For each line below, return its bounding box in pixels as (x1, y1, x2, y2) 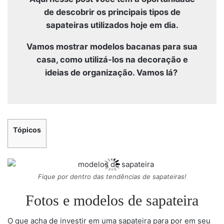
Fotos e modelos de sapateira (25, 192, 198, 209)
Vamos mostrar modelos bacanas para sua (26, 41, 197, 52)
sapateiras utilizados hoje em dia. (45, 20, 178, 30)
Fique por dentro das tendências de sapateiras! (37, 172, 186, 181)
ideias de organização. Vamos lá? (44, 67, 179, 78)
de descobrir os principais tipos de (43, 7, 180, 17)
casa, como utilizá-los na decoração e (36, 54, 188, 65)
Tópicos (13, 125, 41, 134)
